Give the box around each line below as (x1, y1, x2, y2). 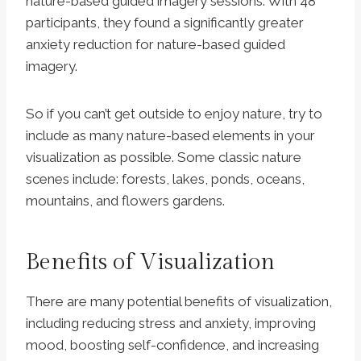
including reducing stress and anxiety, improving (26, 315, 316, 332)
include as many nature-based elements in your (26, 127, 315, 144)
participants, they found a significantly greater (26, 15, 304, 31)
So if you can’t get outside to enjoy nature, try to (26, 106, 322, 122)
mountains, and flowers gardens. (26, 193, 225, 210)
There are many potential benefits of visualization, (26, 293, 332, 310)
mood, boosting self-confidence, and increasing (26, 337, 319, 354)
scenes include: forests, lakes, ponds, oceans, (26, 171, 305, 188)
